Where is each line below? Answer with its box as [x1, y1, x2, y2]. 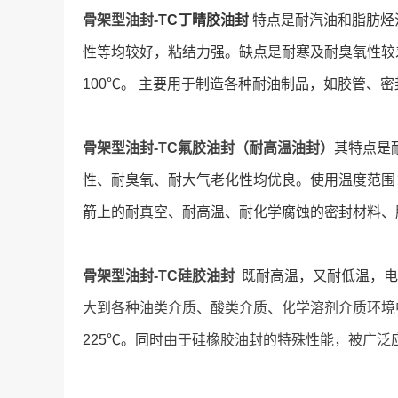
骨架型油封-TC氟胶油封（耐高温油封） [83, 140, 334, 155]
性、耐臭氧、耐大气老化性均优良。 [83, 172, 310, 187]
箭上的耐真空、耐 [83, 204, 196, 219]
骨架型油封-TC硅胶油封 [83, 268, 242, 283]
